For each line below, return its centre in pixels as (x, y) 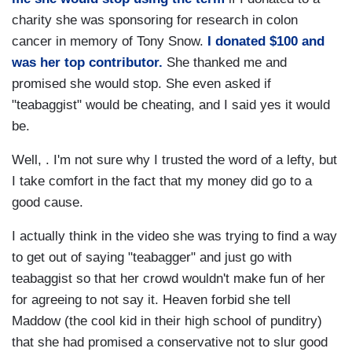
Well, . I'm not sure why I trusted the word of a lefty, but (174, 160)
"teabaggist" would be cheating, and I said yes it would (171, 105)
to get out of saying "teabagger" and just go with (152, 258)
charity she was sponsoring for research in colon (155, 20)
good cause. (48, 203)
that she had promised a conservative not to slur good (170, 343)
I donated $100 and (266, 42)
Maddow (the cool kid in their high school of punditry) (167, 321)
